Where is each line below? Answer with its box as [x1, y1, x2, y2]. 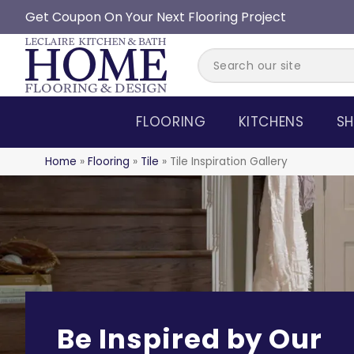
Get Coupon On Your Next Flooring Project [25, 8, 286, 26]
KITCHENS [238, 112, 304, 131]
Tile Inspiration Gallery [170, 154, 288, 169]
